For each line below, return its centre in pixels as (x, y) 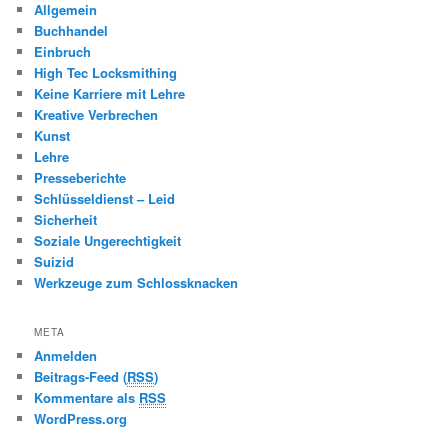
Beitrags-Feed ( (81, 377)
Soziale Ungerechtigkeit (108, 240)
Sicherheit (66, 219)
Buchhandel (71, 30)
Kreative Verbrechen (96, 114)
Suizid (54, 261)
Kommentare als (87, 398)
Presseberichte (80, 177)
